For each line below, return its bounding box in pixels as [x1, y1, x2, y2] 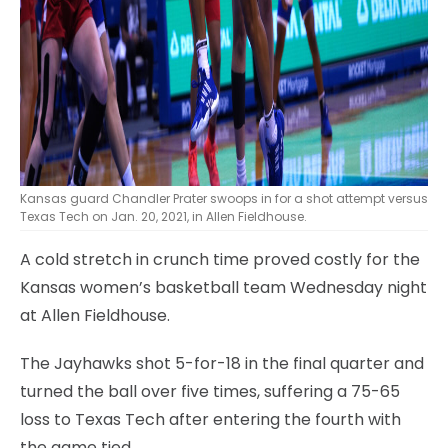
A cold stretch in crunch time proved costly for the [20, 247, 420, 271]
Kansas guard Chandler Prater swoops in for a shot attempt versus [20, 189, 428, 207]
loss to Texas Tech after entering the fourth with [20, 407, 401, 431]
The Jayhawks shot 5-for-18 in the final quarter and [20, 351, 424, 375]
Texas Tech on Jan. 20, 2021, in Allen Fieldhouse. [20, 207, 307, 225]
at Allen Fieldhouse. [20, 303, 170, 327]
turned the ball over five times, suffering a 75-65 [20, 379, 400, 403]
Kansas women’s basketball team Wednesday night [20, 275, 427, 299]
